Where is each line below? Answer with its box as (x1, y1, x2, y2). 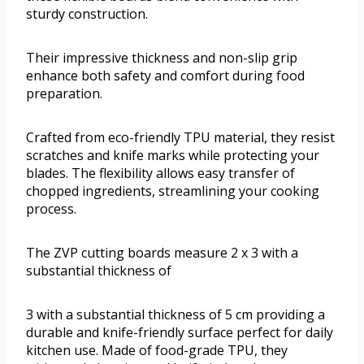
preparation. (26, 84, 102, 103)
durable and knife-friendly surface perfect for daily (26, 323, 333, 342)
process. (26, 200, 76, 219)
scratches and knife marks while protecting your (26, 146, 319, 165)
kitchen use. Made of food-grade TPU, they (26, 341, 288, 360)
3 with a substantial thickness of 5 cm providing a (26, 305, 325, 324)
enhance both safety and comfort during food (26, 67, 305, 85)
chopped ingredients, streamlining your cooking (26, 182, 319, 201)
